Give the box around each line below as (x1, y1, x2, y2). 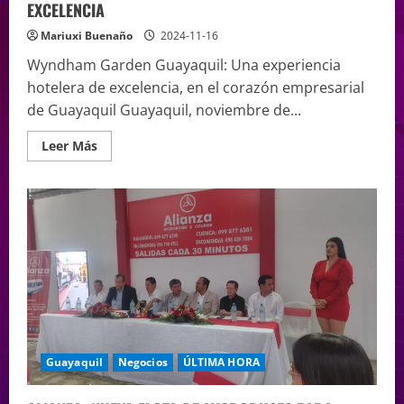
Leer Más (41, 136, 97, 154)
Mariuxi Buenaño (41, 27, 133, 43)
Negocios (117, 354, 168, 371)
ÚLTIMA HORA (182, 354, 260, 371)
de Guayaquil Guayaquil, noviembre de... (27, 99, 301, 120)
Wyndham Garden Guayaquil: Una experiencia (27, 54, 341, 75)
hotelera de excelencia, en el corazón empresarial (27, 77, 364, 97)
